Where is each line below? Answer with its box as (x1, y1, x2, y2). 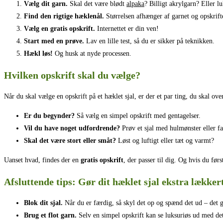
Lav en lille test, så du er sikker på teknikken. (84, 37, 215, 45)
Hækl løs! (24, 50, 53, 58)
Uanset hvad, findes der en (4, 156, 81, 164)
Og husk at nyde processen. (53, 50, 131, 58)
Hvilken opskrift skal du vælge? (4, 69, 140, 81)
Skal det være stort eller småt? (24, 137, 116, 145)
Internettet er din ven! (95, 25, 159, 33)
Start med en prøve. (24, 37, 84, 45)
